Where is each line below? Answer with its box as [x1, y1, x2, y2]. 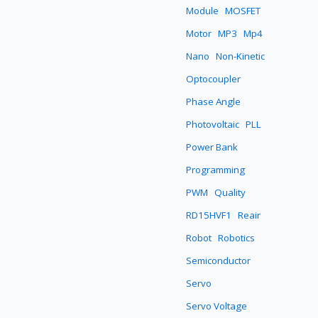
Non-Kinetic [216, 50, 265, 63]
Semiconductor [186, 254, 251, 268]
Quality [214, 186, 246, 199]
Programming [186, 163, 246, 177]
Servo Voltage [186, 300, 248, 313]
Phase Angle [186, 95, 241, 109]
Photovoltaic [186, 118, 240, 131]
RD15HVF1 [186, 209, 232, 222]
